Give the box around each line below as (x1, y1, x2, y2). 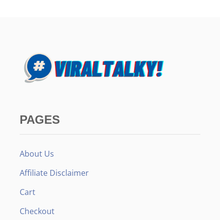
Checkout (20, 206, 55, 217)
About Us (20, 148, 54, 160)
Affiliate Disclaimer (20, 167, 89, 179)
